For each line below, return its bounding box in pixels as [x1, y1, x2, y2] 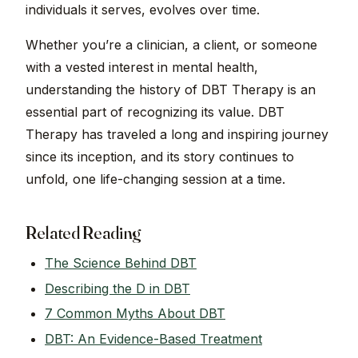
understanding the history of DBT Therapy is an [26, 82, 316, 98]
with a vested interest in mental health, [26, 59, 258, 76]
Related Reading [26, 221, 141, 245]
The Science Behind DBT [45, 255, 197, 272]
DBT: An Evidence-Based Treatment [45, 330, 262, 347]
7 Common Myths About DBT [45, 305, 225, 322]
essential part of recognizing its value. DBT [26, 104, 284, 121]
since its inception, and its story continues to [26, 149, 294, 165]
